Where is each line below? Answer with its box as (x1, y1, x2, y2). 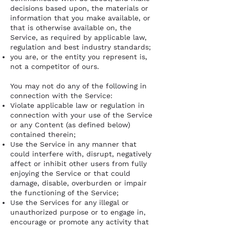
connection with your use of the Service (10, 111, 152, 119)
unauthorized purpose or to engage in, (10, 208, 146, 216)
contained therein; (10, 130, 76, 139)
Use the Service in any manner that (10, 140, 136, 148)
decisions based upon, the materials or (10, 4, 148, 12)
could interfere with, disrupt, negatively (10, 150, 151, 158)
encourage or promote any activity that (10, 218, 149, 226)
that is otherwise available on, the (10, 24, 131, 32)
